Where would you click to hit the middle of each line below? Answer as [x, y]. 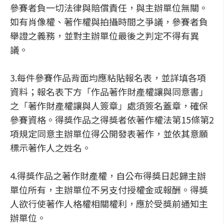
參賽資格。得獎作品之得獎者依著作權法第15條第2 [112, 119]
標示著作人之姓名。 [50, 147]
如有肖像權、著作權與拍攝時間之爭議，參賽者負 [109, 21]
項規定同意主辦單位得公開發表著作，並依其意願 [109, 133]
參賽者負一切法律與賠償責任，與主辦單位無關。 [109, 7]
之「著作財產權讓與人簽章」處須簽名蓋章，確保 [109, 105]
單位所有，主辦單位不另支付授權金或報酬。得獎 [109, 189]
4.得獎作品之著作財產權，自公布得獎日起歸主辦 [108, 175]
